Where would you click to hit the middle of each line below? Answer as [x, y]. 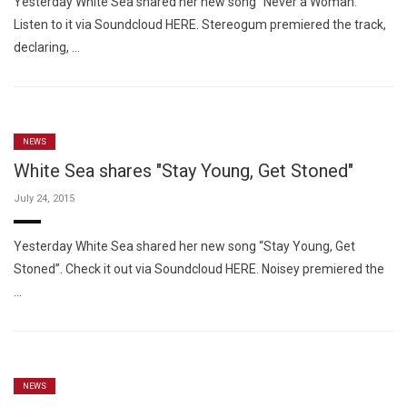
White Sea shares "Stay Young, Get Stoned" [184, 170]
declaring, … [47, 47]
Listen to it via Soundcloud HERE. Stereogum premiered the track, [200, 24]
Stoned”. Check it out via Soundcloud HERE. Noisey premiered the [199, 268]
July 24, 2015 [44, 198]
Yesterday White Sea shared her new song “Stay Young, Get [184, 246]
